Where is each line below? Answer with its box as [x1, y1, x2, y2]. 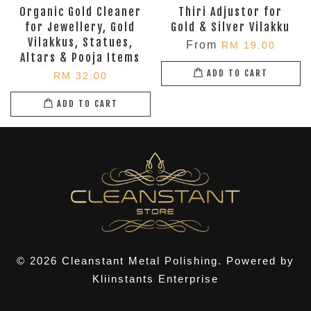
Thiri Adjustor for [178, 4, 283, 19]
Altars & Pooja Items [20, 50, 141, 65]
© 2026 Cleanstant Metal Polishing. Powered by [17, 254, 294, 267]
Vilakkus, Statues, [27, 35, 133, 49]
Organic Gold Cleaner [19, 4, 142, 19]
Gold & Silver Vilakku [171, 19, 291, 34]
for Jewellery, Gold [25, 19, 136, 34]
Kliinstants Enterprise [92, 272, 219, 285]
